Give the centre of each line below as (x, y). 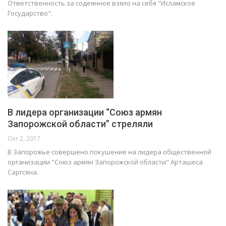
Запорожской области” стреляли (80, 124)
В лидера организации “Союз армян (85, 112)
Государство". (30, 13)
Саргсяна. (23, 172)
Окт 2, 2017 (24, 139)
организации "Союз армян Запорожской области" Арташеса (105, 162)
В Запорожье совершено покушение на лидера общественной (109, 152)
